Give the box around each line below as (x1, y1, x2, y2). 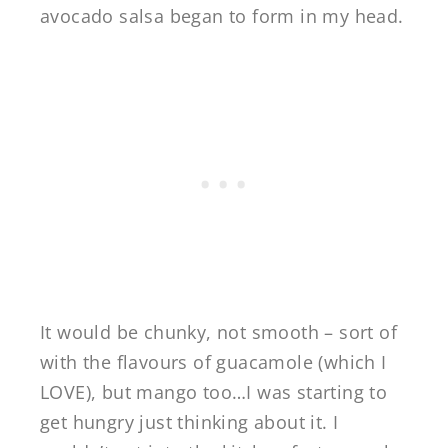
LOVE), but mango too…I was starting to (40, 380, 388, 405)
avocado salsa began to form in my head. (40, 4, 404, 29)
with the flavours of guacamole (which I (40, 350, 387, 375)
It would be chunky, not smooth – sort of (40, 320, 397, 345)
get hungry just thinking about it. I (40, 410, 339, 435)
